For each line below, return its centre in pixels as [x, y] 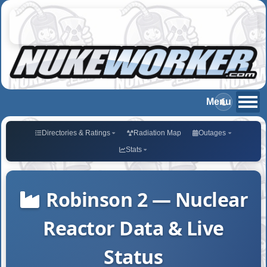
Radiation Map [158, 133]
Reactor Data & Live [133, 228]
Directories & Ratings [76, 133]
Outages [212, 133]
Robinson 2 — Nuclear [147, 199]
